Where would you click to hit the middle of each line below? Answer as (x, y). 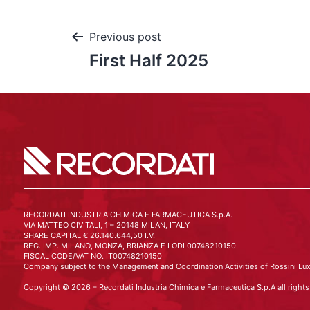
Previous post (125, 37)
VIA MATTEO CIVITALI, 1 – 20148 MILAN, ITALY (106, 225)
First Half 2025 (149, 61)
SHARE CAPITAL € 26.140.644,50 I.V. (89, 235)
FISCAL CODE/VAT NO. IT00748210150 (92, 256)
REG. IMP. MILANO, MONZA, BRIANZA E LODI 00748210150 (129, 246)
